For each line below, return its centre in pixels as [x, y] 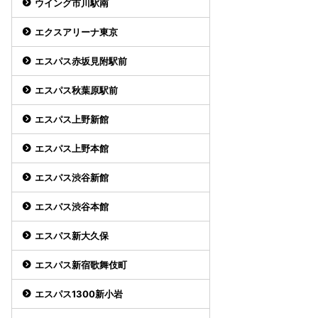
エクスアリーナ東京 [76, 32]
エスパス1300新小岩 [79, 294]
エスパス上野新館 [72, 119]
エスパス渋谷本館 [72, 207]
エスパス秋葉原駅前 [76, 90]
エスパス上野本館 [72, 148]
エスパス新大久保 [72, 236]
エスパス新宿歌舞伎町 [81, 265]
